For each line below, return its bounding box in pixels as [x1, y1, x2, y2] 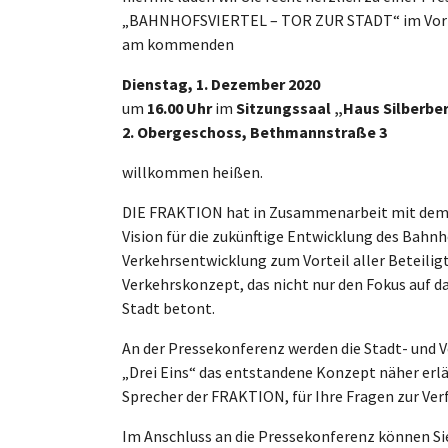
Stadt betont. [122, 297, 215, 318]
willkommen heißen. [122, 161, 263, 182]
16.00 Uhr [144, 97, 215, 118]
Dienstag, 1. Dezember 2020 [122, 73, 320, 94]
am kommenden [122, 33, 234, 54]
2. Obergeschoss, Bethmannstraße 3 [122, 121, 387, 142]
